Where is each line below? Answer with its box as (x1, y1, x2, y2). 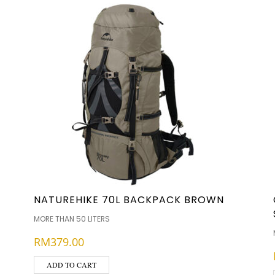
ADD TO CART (47, 260, 96, 269)
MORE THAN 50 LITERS (34, 214, 110, 224)
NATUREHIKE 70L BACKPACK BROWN (34, 193, 224, 207)
